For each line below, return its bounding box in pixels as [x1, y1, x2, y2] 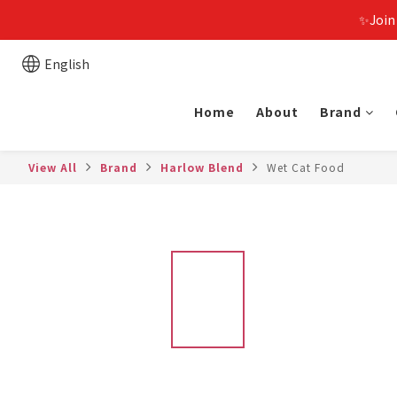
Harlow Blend [160, 160, 244, 175]
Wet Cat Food [267, 160, 345, 175]
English [44, 55, 90, 73]
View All [28, 160, 77, 175]
